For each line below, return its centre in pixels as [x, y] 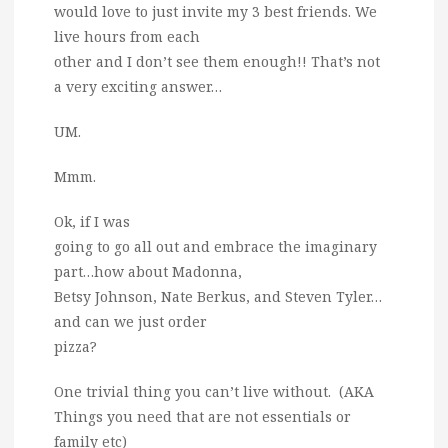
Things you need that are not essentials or [202, 416]
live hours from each [127, 36]
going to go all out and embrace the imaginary [215, 246]
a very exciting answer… [138, 86]
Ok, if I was [92, 221]
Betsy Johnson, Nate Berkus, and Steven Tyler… [218, 296]
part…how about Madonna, [148, 271]
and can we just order [130, 321]
